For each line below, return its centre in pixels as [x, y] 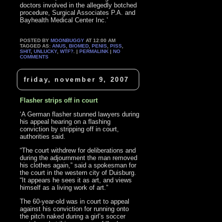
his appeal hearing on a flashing [65, 122]
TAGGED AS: [36, 46]
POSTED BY [35, 40]
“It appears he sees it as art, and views [76, 180]
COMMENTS [34, 56]
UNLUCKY [46, 51]
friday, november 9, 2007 [76, 80]
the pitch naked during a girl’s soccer [73, 217]
